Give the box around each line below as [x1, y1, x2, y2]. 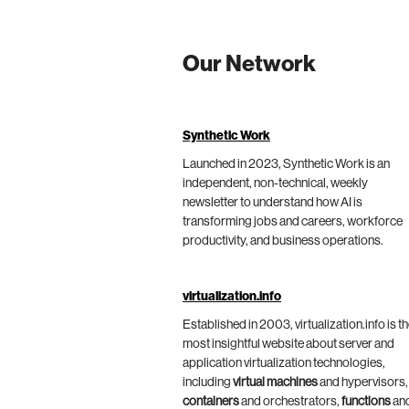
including [183, 376, 233, 390]
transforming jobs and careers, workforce [183, 215, 403, 229]
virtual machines [233, 376, 318, 390]
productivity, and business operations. [183, 235, 383, 248]
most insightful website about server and [183, 338, 394, 351]
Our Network [183, 53, 316, 77]
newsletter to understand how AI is [183, 196, 362, 210]
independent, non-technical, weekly [183, 177, 368, 191]
